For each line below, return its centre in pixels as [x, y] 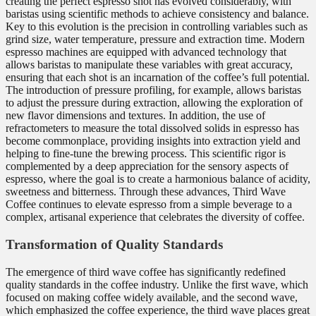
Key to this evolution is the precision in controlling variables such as [157, 27]
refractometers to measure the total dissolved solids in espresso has [152, 128]
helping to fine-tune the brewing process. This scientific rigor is [146, 154]
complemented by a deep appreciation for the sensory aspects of [147, 166]
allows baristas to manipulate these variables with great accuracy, [149, 65]
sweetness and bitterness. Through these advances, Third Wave [146, 192]
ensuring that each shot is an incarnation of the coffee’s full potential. [158, 78]
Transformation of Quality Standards [114, 244]
